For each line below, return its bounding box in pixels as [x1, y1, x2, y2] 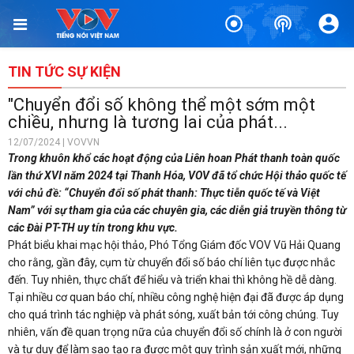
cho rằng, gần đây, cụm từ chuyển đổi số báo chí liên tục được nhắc [8, 256, 335, 269]
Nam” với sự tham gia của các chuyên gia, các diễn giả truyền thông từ [8, 204, 346, 217]
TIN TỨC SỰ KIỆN [8, 63, 121, 80]
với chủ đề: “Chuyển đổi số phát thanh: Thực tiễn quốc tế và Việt [8, 186, 320, 199]
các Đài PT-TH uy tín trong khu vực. [8, 221, 178, 234]
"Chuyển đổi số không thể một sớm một [8, 95, 315, 115]
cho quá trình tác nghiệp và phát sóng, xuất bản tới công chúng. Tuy [8, 308, 339, 321]
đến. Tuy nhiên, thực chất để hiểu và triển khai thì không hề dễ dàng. [8, 273, 337, 286]
